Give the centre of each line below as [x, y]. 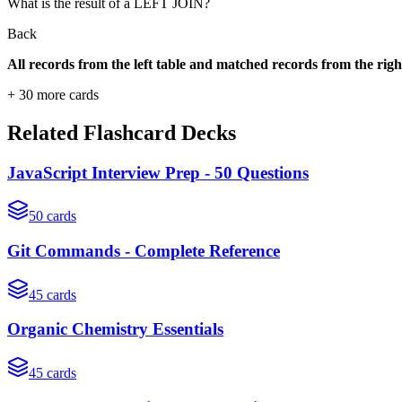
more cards [66, 94]
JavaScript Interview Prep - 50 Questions [158, 172]
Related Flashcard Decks [122, 132]
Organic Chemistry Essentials [115, 329]
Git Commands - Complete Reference [144, 250]
